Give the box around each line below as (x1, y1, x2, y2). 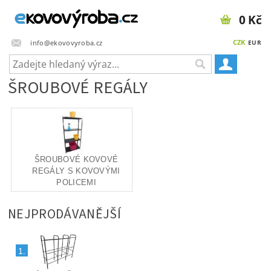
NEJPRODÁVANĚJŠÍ (8, 204, 121, 224)
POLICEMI (56, 178, 96, 187)
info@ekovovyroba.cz (30, 38, 103, 47)
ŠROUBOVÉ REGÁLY (8, 76, 148, 100)
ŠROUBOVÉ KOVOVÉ (34, 155, 119, 164)
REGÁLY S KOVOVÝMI (32, 166, 120, 175)
